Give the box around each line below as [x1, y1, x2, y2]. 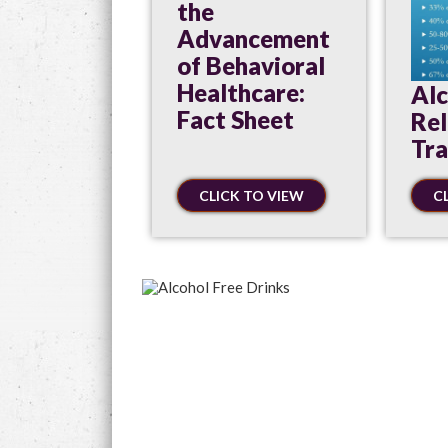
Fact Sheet [177, 105, 294, 134]
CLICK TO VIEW [199, 186, 304, 204]
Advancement [177, 24, 330, 53]
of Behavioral [177, 51, 325, 80]
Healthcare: [177, 78, 305, 107]
